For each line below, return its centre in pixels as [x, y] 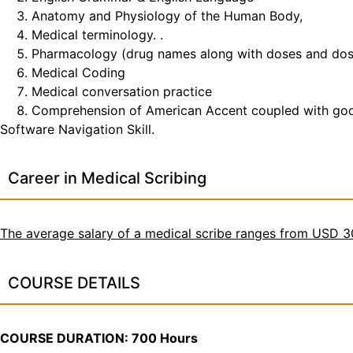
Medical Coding [78, 72]
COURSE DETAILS [74, 282]
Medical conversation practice [122, 91]
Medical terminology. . [97, 34]
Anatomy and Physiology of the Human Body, [167, 15]
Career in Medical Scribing [107, 178]
